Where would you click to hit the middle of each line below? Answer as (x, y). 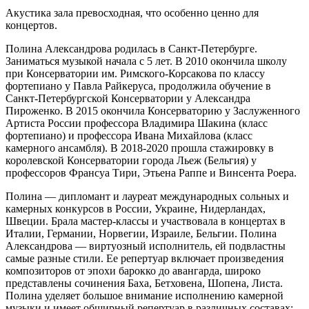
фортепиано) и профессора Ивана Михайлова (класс (129, 135)
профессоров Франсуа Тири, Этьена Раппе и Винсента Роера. (151, 172)
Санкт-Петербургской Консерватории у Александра (128, 98)
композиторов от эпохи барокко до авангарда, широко (133, 270)
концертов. (31, 25)
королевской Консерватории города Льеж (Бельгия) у (131, 160)
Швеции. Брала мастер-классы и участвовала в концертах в (146, 221)
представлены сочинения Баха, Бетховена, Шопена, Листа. (144, 283)
